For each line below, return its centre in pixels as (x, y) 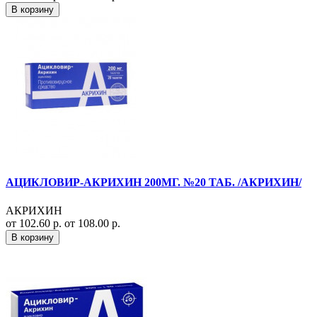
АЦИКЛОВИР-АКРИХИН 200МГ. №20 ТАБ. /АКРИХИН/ (154, 183)
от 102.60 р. (35, 223)
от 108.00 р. (92, 223)
